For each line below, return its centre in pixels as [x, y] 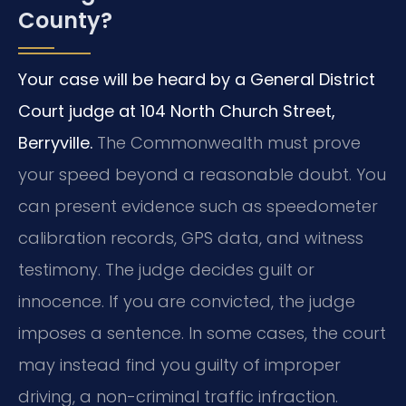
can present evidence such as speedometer [198, 206]
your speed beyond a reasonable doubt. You [202, 174]
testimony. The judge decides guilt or [166, 269]
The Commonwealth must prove [227, 142]
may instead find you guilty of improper [179, 364]
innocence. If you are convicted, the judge [187, 301]
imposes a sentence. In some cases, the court [202, 333]
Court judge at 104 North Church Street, [177, 111]
